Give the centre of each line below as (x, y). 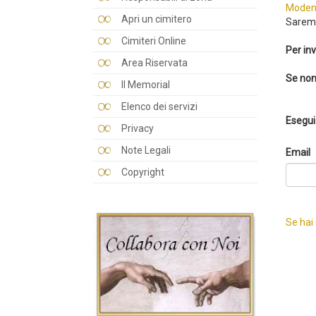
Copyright (143, 172)
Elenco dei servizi (159, 107)
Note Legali (146, 150)
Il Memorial (146, 85)
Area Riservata (154, 63)
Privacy (138, 128)
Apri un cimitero (157, 19)
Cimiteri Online (154, 41)
